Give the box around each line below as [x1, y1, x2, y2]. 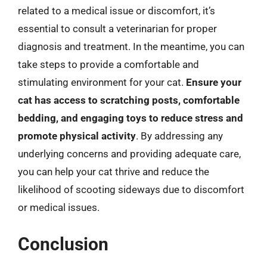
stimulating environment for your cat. [18, 76, 186, 88]
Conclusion [18, 233, 108, 254]
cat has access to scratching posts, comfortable [18, 94, 240, 106]
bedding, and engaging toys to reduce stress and [18, 112, 243, 124]
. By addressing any [136, 130, 223, 142]
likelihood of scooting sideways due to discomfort [18, 184, 244, 195]
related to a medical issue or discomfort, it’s [18, 5, 215, 17]
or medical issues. [18, 201, 100, 213]
